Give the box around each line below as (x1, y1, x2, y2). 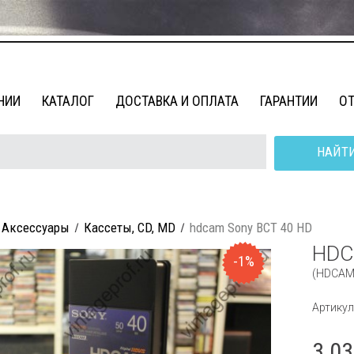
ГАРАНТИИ (259, 93, 318, 109)
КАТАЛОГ (41, 93, 94, 109)
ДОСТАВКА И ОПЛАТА (115, 93, 239, 109)
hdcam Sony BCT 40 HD (186, 220, 312, 235)
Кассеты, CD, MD (83, 220, 175, 235)
